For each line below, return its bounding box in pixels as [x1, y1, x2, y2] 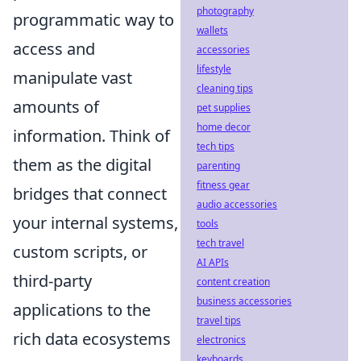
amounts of [13, 95, 99, 118]
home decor [197, 120, 251, 134]
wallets [197, 23, 228, 37]
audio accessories [197, 197, 277, 211]
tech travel [197, 236, 244, 250]
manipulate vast [13, 66, 132, 89]
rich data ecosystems [13, 327, 171, 350]
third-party [13, 269, 92, 292]
